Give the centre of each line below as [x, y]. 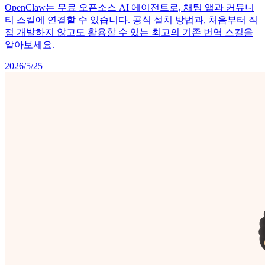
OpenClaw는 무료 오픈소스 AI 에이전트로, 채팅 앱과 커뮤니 [130, 8]
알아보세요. [30, 45]
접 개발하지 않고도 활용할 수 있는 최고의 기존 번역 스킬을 [129, 33]
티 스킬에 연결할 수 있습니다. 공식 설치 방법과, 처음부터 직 [131, 20]
